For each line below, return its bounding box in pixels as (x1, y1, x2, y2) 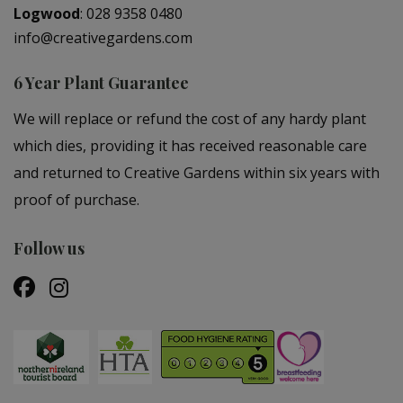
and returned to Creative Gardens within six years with (13, 163, 380, 183)
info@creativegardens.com (13, 28, 193, 48)
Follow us (13, 237, 85, 259)
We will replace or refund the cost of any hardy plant (13, 109, 366, 129)
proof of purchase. (13, 190, 139, 210)
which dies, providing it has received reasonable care (13, 136, 367, 156)
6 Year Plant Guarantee (13, 72, 189, 94)
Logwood (13, 4, 80, 23)
